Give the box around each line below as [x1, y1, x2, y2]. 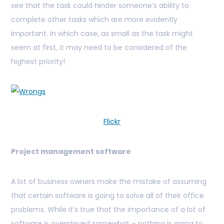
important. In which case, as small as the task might [11, 28, 193, 39]
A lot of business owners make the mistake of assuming [11, 176, 206, 187]
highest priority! [11, 56, 65, 67]
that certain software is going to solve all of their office [11, 190, 204, 201]
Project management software [11, 146, 131, 157]
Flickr [103, 116, 120, 127]
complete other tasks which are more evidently [11, 14, 177, 25]
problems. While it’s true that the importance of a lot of [11, 204, 205, 215]
